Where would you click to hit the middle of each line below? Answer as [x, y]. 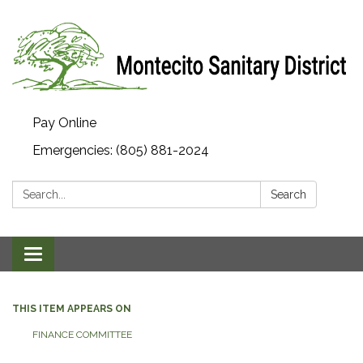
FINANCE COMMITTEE [82, 335]
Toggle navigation [86, 256]
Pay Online [64, 123]
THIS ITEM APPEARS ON [72, 309]
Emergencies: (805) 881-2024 [121, 150]
